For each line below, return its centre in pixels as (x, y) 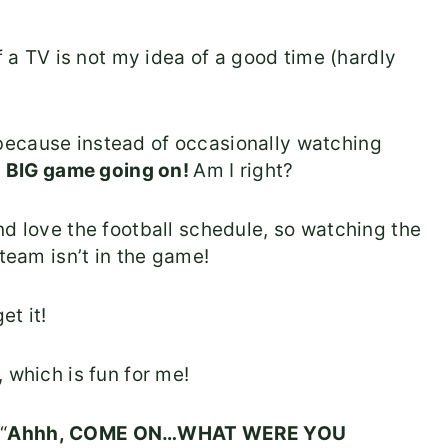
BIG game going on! (99, 171)
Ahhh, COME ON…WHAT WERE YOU (177, 434)
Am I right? (243, 171)
